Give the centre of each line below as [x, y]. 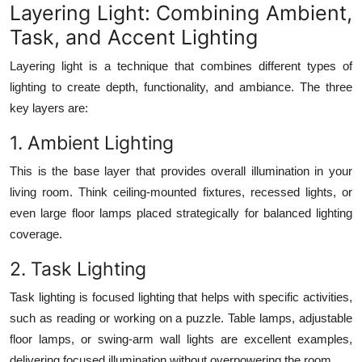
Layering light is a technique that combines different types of [181, 65]
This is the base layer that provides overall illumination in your [181, 170]
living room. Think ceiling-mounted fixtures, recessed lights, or [181, 192]
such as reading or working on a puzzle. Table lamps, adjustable [181, 318]
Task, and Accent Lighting [134, 37]
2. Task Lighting [78, 268]
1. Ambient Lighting [92, 142]
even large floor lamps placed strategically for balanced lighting [181, 213]
